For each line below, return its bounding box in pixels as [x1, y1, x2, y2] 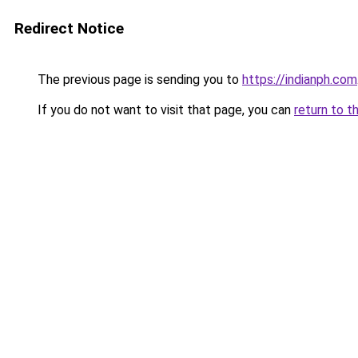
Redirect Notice [14, 19, 124, 38]
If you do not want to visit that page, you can [34, 102, 294, 117]
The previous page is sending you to [34, 72, 242, 87]
